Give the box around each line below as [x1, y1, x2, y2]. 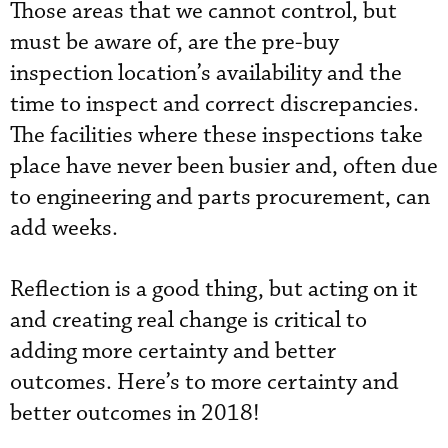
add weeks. [10, 214, 118, 243]
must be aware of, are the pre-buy [10, 28, 339, 57]
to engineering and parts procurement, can [10, 183, 430, 212]
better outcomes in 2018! [10, 399, 260, 428]
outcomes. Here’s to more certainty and [10, 368, 399, 397]
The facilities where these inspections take [10, 121, 423, 150]
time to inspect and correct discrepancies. [10, 90, 419, 119]
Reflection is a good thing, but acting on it [10, 275, 418, 304]
